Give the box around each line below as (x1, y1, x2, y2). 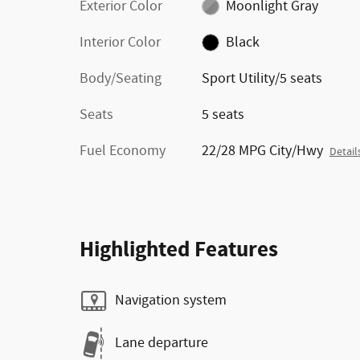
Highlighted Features (80, 235, 278, 264)
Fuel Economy (80, 141, 166, 161)
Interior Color (80, 32, 161, 52)
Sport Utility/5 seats (201, 68, 322, 88)
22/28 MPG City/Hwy (201, 141, 323, 161)
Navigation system (115, 291, 227, 310)
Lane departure (115, 333, 208, 353)
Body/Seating (80, 68, 162, 88)
